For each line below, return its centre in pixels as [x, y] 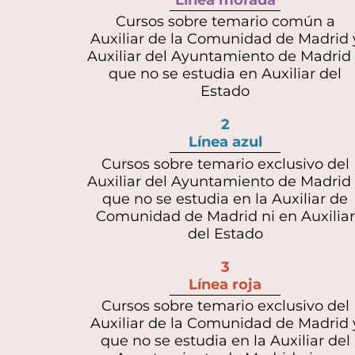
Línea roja [225, 284]
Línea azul [225, 142]
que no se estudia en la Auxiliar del [225, 340]
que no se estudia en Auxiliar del [225, 74]
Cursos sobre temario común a [225, 22]
